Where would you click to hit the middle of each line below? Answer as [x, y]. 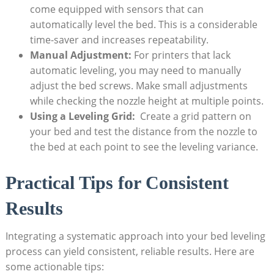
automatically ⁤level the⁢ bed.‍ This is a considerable [143, 25]
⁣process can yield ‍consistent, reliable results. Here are [130, 252]
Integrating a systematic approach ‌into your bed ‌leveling [135, 236]
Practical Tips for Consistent [117, 183]
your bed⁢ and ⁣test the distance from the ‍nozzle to [143, 132]
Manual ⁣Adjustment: [80, 55]
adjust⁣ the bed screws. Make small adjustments [139, 86]
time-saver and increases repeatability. [119, 40]
